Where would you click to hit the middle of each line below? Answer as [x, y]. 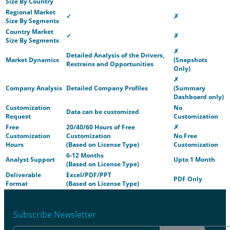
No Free [185, 136]
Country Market [30, 32]
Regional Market [31, 12]
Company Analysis [34, 88]
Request [18, 116]
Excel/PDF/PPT [89, 175]
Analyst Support [30, 159]
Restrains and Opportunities [110, 64]
